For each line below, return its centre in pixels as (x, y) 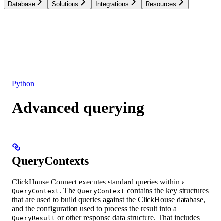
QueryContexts (50, 161)
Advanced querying (78, 108)
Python (23, 83)
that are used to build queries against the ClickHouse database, (109, 199)
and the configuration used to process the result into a (94, 208)
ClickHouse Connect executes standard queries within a (98, 182)
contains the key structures (167, 190)
